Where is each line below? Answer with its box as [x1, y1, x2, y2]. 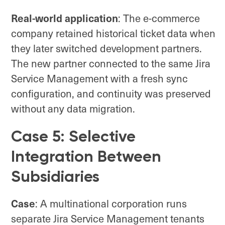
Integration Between [11, 147, 161, 166]
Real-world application [11, 10, 118, 26]
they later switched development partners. [11, 41, 202, 56]
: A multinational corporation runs [35, 196, 187, 211]
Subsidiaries [11, 167, 99, 186]
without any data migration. [11, 101, 135, 116]
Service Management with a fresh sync [11, 71, 188, 86]
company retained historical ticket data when [11, 26, 215, 41]
